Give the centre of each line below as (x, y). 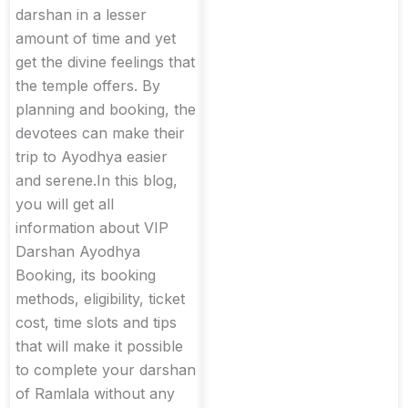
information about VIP (92, 228)
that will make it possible (99, 347)
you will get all (65, 204)
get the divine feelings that (105, 62)
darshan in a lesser (81, 15)
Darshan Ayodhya (78, 252)
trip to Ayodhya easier (92, 157)
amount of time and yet (96, 39)
